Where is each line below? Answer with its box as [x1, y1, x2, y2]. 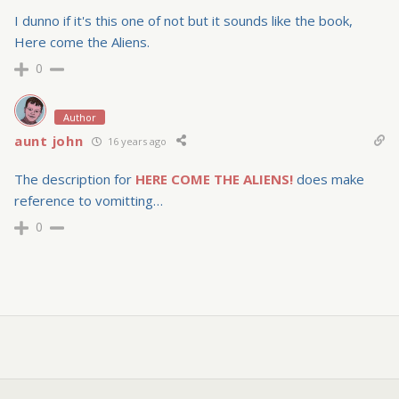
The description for [14, 170, 135, 189]
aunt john [14, 132, 84, 151]
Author [63, 110, 96, 125]
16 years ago [105, 134, 167, 148]
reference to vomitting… [14, 191, 163, 210]
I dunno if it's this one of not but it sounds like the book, [14, 12, 353, 30]
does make [293, 170, 364, 189]
